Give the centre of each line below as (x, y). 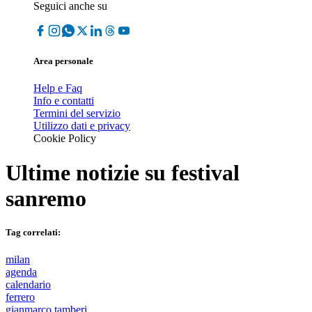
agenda (21, 272)
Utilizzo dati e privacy (82, 126)
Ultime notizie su (88, 172)
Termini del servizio (77, 114)
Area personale (63, 61)
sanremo (46, 198)
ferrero (20, 297)
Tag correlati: (33, 232)
